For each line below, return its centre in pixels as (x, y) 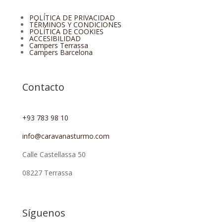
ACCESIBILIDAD (55, 38)
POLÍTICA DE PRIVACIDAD (72, 17)
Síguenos (44, 213)
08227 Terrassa (47, 172)
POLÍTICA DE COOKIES (66, 31)
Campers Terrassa (58, 45)
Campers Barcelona (61, 52)
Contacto (43, 87)
